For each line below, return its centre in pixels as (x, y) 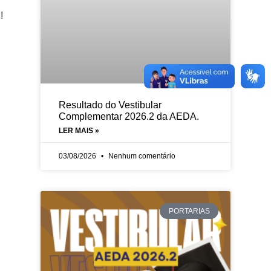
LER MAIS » (79, 130)
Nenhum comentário (141, 156)
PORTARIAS (189, 211)
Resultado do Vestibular (110, 105)
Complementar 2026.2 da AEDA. (129, 116)
